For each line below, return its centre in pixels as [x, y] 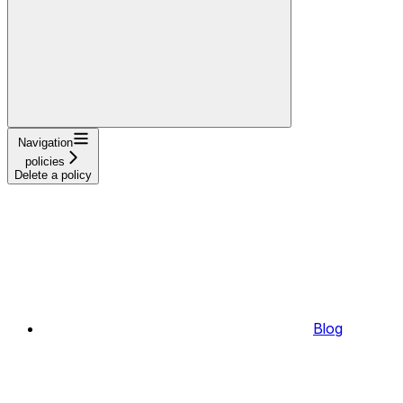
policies [45, 162]
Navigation [45, 143]
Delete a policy [53, 175]
